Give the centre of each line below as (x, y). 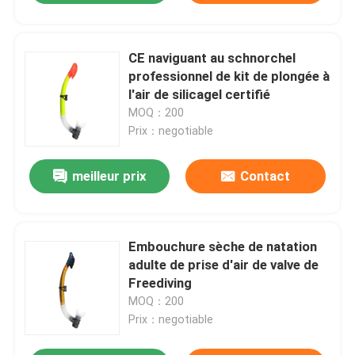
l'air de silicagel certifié (200, 94)
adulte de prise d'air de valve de (224, 265)
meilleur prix (109, 176)
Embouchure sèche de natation (223, 247)
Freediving (160, 283)
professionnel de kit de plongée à (229, 76)
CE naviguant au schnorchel (212, 57)
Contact (265, 176)
